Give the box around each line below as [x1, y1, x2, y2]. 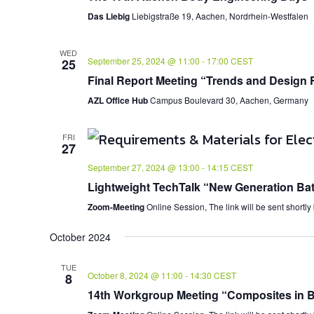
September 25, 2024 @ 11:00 [87, 54, 200, 67]
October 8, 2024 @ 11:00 [87, 268, 183, 281]
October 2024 [49, 229, 111, 244]
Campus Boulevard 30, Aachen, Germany [149, 93, 308, 106]
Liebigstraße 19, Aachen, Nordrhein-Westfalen [131, 9, 308, 22]
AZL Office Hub [87, 93, 150, 107]
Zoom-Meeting [87, 200, 146, 213]
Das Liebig [87, 9, 132, 22]
